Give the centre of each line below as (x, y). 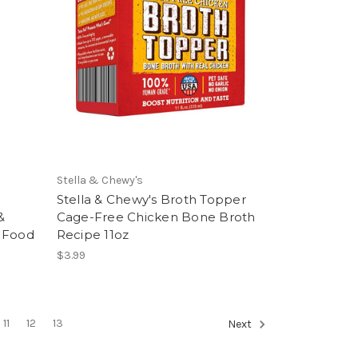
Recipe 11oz (93, 234)
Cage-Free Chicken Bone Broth (156, 217)
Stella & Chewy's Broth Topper (151, 199)
